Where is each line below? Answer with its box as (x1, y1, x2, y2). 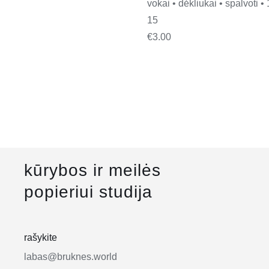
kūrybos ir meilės (24, 160, 161, 180)
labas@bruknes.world (24, 251, 117, 262)
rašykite (24, 232, 57, 243)
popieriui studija (24, 182, 153, 201)
